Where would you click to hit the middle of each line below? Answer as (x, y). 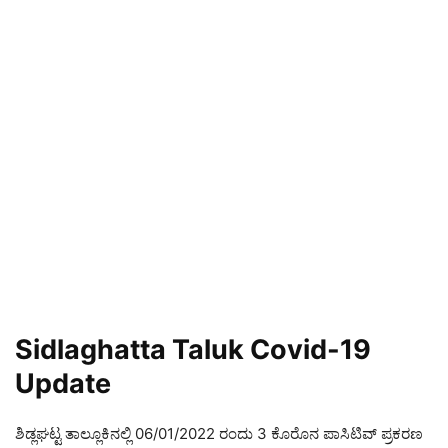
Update (63, 383)
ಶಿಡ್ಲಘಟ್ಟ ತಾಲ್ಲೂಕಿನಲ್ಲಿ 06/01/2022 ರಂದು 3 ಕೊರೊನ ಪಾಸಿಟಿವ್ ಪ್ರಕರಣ (219, 433)
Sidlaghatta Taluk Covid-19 (193, 349)
